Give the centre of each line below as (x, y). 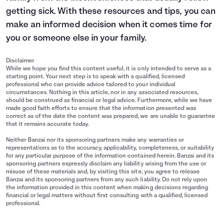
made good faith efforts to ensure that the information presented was (101, 109)
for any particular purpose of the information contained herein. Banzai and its (110, 156)
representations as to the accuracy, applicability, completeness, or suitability (110, 148)
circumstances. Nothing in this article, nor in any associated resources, (102, 93)
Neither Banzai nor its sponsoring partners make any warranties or (95, 140)
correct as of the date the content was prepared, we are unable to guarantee (111, 117)
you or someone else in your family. (76, 39)
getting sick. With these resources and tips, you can (111, 12)
